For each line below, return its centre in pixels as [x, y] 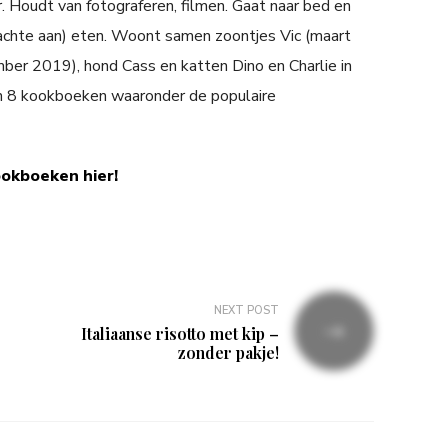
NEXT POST [246, 310]
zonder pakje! [228, 352]
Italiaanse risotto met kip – [180, 333]
